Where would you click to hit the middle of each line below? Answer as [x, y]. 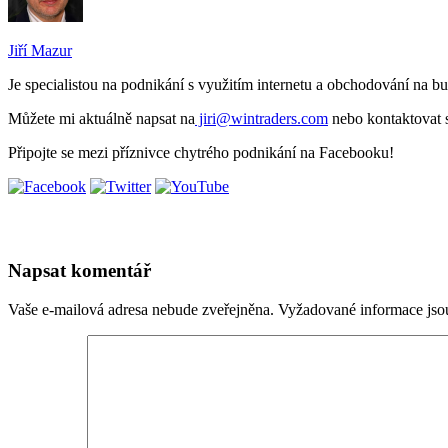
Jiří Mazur [40, 51]
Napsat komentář [79, 271]
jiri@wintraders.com [261, 119]
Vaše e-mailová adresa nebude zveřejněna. [141, 309]
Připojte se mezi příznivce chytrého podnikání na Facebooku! [201, 153]
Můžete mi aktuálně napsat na [101, 119]
